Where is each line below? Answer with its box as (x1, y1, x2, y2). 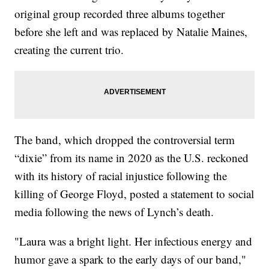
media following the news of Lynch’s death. (14, 204, 218, 220)
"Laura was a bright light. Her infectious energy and (14, 234, 253, 249)
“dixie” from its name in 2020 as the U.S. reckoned (14, 150, 249, 166)
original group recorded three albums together (14, 6, 225, 22)
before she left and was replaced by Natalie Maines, (14, 24, 248, 40)
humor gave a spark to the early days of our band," (14, 252, 247, 267)
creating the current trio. (14, 42, 128, 58)
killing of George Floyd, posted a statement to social (14, 186, 255, 202)
